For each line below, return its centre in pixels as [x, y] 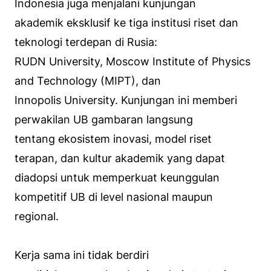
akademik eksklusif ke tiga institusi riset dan [126, 22]
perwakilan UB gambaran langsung [104, 119]
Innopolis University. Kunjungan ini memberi [126, 100]
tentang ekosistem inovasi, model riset [113, 139]
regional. [37, 216]
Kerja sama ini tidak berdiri [82, 255]
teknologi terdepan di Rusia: [86, 42]
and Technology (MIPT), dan [88, 80]
